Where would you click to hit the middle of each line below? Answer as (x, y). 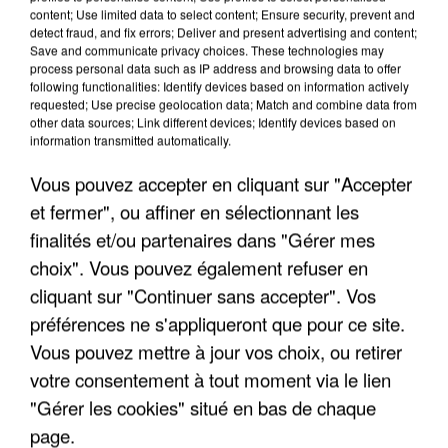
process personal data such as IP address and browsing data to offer (215, 67)
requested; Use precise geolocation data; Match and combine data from (223, 103)
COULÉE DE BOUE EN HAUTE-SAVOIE (170, 373)
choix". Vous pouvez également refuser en (199, 266)
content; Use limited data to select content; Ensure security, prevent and (222, 13)
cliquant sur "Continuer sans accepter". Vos (203, 294)
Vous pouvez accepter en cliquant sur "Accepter (221, 182)
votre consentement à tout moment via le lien (210, 378)
